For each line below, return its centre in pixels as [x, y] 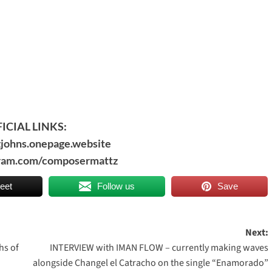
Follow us [116, 186]
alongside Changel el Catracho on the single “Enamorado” [150, 263]
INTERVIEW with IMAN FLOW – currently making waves [159, 247]
